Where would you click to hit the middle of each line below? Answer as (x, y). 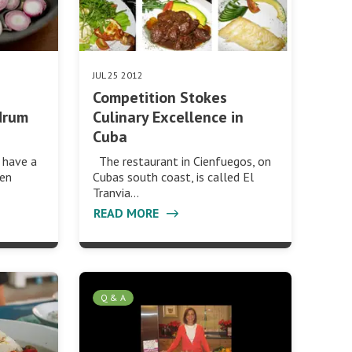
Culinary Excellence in (168, 117)
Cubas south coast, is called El (173, 177)
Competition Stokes (159, 98)
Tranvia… (115, 193)
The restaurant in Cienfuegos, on (181, 161)
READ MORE (127, 213)
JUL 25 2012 (117, 75)
